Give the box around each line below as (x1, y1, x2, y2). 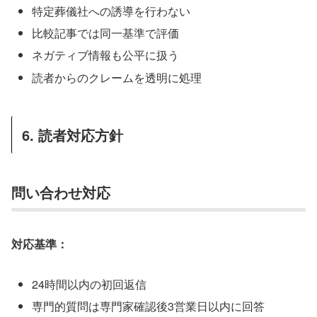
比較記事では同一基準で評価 (32, 25, 180, 42)
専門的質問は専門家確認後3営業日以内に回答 (32, 298, 265, 315)
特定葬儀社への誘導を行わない (32, 3, 191, 19)
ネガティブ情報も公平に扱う (32, 47, 180, 64)
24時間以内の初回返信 (32, 276, 147, 293)
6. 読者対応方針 (22, 124, 123, 145)
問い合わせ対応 (11, 181, 110, 202)
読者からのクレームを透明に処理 (32, 69, 202, 86)
